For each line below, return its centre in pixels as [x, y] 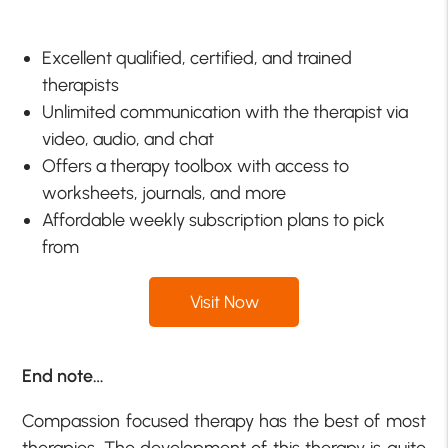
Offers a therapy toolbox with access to [196, 166]
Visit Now [224, 302]
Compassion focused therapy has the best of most [224, 421]
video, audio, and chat [128, 139]
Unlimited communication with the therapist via [225, 112]
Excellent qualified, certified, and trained [197, 58]
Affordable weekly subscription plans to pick [214, 220]
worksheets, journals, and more [164, 193]
